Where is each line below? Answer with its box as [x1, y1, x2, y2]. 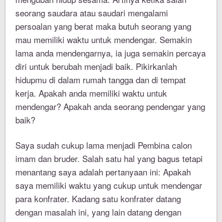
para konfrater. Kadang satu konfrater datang [15, 192, 181, 205]
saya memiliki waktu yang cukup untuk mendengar [15, 179, 203, 192]
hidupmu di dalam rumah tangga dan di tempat [15, 73, 186, 86]
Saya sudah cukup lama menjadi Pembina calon [15, 139, 192, 152]
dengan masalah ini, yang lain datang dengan [15, 206, 182, 219]
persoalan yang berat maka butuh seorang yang [15, 20, 192, 33]
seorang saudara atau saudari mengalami [15, 6, 168, 19]
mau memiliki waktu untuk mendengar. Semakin [15, 33, 192, 46]
